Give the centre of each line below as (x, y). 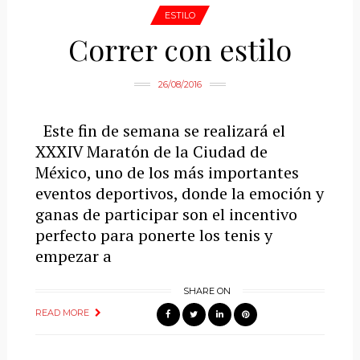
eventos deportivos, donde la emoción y (179, 193)
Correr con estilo (180, 49)
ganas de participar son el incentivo (166, 214)
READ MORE (62, 313)
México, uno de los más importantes (167, 172)
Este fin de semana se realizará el (160, 131)
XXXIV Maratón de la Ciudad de (151, 151)
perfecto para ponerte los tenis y (153, 235)
